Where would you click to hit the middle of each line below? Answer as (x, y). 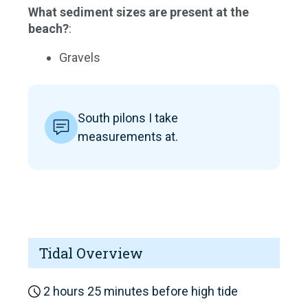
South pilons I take (128, 118)
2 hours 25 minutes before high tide (139, 291)
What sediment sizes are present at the (139, 12)
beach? (48, 29)
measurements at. (128, 136)
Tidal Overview (91, 253)
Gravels (80, 57)
